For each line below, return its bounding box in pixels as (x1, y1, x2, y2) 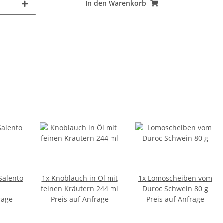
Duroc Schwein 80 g (142, 184, 208, 193)
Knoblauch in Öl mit (51, 173, 118, 183)
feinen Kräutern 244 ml (41, 184, 118, 193)
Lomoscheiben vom (148, 173, 212, 183)
